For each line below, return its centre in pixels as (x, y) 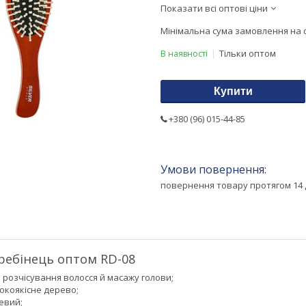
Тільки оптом (248, 53)
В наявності (184, 53)
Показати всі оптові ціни (214, 8)
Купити (233, 91)
